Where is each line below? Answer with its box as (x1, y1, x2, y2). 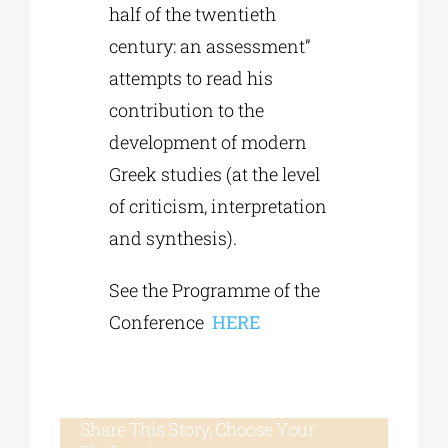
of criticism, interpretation (109, 194, 328, 219)
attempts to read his (109, 66, 274, 91)
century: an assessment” (109, 34, 311, 59)
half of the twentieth (109, 2, 277, 27)
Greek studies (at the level (109, 162, 321, 187)
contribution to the (109, 98, 265, 123)
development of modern (109, 130, 308, 155)
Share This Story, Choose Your (79, 417, 315, 442)
